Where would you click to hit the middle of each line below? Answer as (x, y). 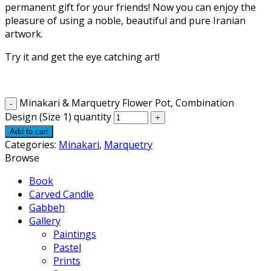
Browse (22, 158)
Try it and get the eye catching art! (82, 57)
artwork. (24, 34)
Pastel (67, 247)
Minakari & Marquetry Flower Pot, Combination (127, 103)
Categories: (32, 144)
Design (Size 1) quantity (58, 116)
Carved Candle (61, 194)
